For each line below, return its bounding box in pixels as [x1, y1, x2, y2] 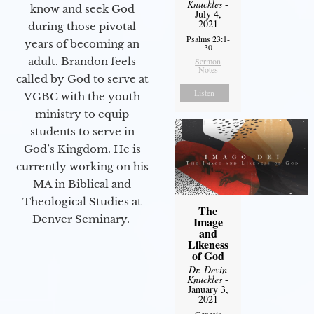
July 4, [194, 7, 221, 21]
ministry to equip [35, 107, 129, 121]
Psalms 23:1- [186, 33, 230, 45]
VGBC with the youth [24, 90, 140, 103]
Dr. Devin [189, 262, 228, 276]
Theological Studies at [22, 195, 142, 208]
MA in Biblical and [33, 177, 131, 191]
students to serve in [29, 125, 135, 138]
